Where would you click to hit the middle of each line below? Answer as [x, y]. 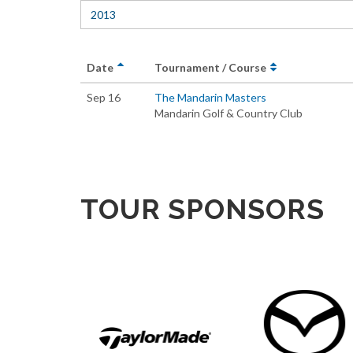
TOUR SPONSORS [203, 209]
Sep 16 [104, 97]
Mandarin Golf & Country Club [229, 113]
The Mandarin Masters [210, 97]
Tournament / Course [212, 67]
